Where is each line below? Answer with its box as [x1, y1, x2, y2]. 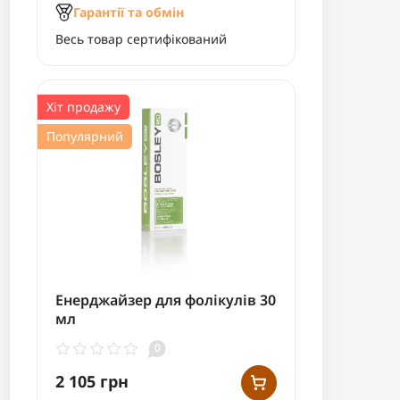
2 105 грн [55, 370, 129, 392]
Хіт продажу [46, 98, 121, 116]
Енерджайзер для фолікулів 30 [55, 290, 276, 311]
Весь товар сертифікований [55, 30, 227, 48]
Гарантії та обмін [73, 4, 184, 21]
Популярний [46, 128, 123, 146]
